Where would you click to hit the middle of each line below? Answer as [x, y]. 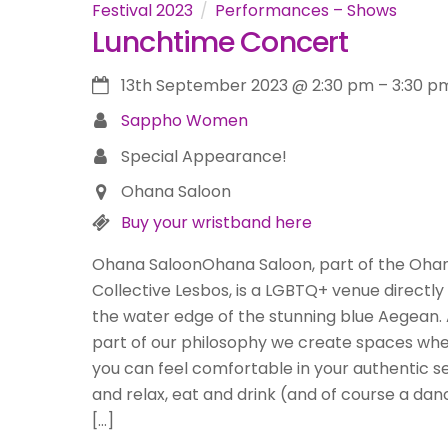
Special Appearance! [203, 156]
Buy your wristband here [216, 223]
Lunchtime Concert [220, 42]
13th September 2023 [204, 85]
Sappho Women [184, 121]
